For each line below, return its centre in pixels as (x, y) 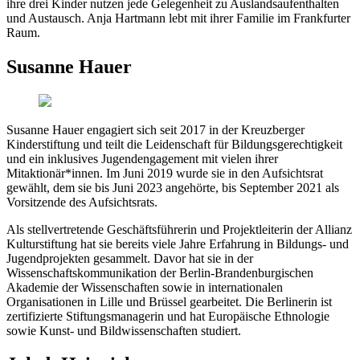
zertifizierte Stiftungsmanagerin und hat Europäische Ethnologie (168, 316)
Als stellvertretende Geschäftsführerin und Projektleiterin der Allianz (179, 229)
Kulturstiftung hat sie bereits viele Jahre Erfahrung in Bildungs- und (178, 243)
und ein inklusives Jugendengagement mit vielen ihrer (142, 158)
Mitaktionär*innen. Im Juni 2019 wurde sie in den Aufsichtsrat (165, 173)
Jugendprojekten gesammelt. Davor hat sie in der (130, 258)
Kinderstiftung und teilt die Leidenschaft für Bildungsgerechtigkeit (174, 144)
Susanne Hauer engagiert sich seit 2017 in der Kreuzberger (155, 129)
